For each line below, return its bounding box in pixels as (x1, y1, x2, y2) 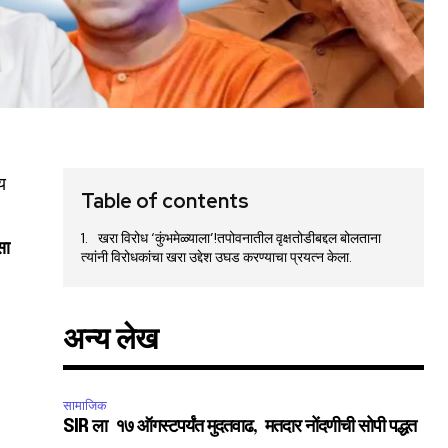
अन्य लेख (63, 325, 158, 357)
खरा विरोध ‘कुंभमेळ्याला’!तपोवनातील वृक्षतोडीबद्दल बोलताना (98, 229, 382, 248)
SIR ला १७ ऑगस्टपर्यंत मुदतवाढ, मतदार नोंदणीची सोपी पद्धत (63, 418, 421, 437)
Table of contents (81, 188, 250, 215)
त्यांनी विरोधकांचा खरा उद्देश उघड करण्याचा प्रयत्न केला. (81, 248, 353, 267)
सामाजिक (63, 397, 108, 415)
